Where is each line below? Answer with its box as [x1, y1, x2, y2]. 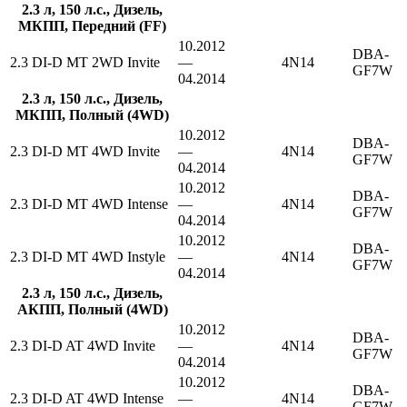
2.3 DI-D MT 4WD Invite [10, 144, 160, 159]
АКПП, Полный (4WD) [16, 302, 168, 317]
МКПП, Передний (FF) [18, 18, 166, 34]
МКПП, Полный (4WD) [15, 107, 169, 123]
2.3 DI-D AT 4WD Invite [10, 338, 155, 353]
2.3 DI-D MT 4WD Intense [10, 196, 168, 212]
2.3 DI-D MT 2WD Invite [10, 55, 160, 70]
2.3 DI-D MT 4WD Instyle [10, 249, 165, 264]
